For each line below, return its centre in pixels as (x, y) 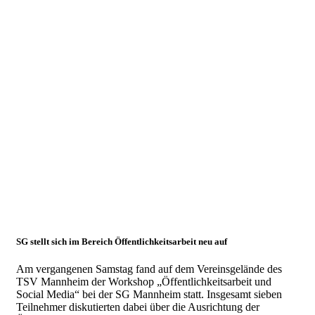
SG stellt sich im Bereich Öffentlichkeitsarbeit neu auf (122, 241)
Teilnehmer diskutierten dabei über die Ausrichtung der (138, 307)
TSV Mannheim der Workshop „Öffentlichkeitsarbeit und (144, 282)
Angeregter (59, 57)
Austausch (56, 83)
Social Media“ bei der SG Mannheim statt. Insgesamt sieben (149, 295)
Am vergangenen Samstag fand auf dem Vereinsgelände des (149, 269)
